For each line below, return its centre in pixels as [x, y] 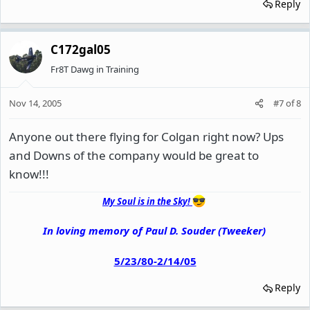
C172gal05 [81, 49]
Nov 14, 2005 [35, 103]
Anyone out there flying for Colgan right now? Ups [146, 137]
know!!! [29, 174]
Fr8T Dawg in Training [95, 69]
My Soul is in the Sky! [147, 202]
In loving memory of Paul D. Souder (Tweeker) [154, 231]
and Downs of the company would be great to [134, 155]
